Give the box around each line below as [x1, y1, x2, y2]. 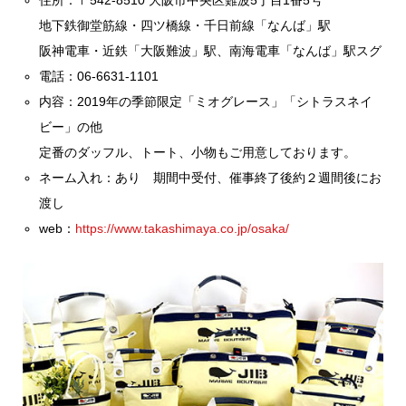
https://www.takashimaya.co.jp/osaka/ [75, 220, 290, 236]
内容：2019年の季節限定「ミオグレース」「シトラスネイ [39, 93, 373, 109]
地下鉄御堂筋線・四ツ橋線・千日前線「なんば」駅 [39, 17, 332, 33]
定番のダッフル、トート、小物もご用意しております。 [39, 144, 357, 159]
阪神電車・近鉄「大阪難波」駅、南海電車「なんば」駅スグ [39, 43, 382, 58]
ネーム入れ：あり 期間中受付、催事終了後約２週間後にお [39, 169, 382, 185]
